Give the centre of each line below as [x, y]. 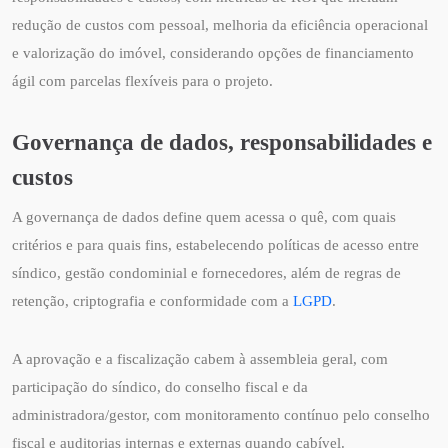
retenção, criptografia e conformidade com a [152, 301]
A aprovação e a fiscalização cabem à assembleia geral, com [200, 359]
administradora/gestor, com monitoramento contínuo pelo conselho [221, 415]
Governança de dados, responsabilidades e [222, 142]
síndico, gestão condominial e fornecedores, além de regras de [206, 273]
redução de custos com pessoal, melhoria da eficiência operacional [220, 25]
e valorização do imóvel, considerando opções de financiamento [213, 53]
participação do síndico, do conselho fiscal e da [160, 387]
